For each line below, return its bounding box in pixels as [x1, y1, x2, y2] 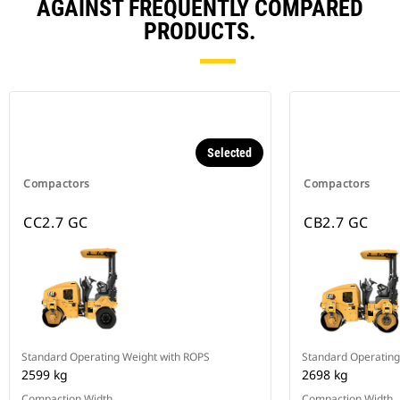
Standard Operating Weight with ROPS [21, 349, 210, 365]
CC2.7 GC [23, 212, 89, 233]
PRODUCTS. [144, 18, 256, 46]
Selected [207, 146, 252, 161]
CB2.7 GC [304, 212, 370, 233]
